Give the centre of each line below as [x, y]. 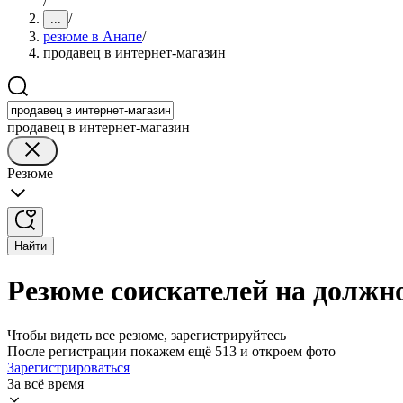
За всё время [45, 383]
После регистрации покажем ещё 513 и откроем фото [171, 351]
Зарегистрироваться [68, 367]
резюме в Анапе [93, 36]
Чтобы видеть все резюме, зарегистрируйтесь [147, 335]
